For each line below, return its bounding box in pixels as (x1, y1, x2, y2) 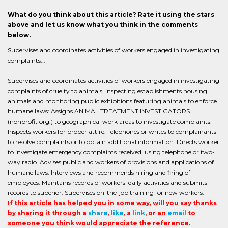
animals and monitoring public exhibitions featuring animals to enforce (8, 97, 217, 105)
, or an (145, 209, 167, 217)
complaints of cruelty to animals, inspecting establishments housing (8, 87, 207, 95)
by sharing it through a (8, 209, 88, 217)
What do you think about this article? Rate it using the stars (8, 11, 214, 18)
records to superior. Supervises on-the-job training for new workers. (8, 189, 204, 196)
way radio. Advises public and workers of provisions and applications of (8, 158, 214, 166)
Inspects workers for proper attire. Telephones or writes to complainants (8, 128, 216, 135)
